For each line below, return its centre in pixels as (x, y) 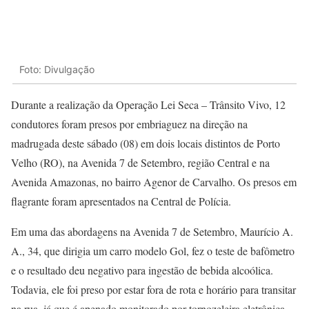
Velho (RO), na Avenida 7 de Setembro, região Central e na (140, 163)
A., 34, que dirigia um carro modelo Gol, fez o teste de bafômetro (153, 251)
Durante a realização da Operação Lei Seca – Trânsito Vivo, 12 (148, 105)
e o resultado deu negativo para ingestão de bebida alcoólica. (142, 270)
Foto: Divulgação (57, 69)
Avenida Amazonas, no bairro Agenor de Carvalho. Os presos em (154, 182)
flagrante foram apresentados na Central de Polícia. (121, 201)
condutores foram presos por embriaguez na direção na (129, 124)
